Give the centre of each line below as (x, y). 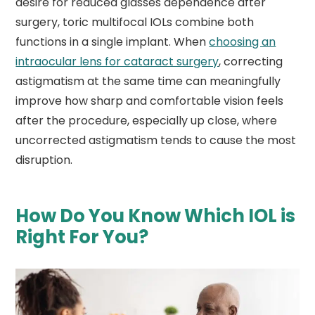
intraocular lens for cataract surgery (117, 62)
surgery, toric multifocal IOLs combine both (135, 22)
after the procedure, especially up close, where (147, 121)
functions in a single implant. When (112, 42)
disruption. (44, 160)
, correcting (251, 62)
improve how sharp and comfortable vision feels (150, 101)
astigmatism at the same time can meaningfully (148, 82)
